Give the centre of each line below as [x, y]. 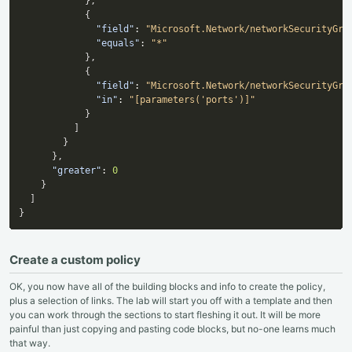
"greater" [77, 170]
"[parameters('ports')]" [192, 99]
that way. [30, 343]
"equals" [118, 43]
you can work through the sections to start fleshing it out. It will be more [165, 314]
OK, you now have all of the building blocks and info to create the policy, [167, 286]
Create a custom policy [75, 259]
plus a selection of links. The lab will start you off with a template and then [171, 300]
